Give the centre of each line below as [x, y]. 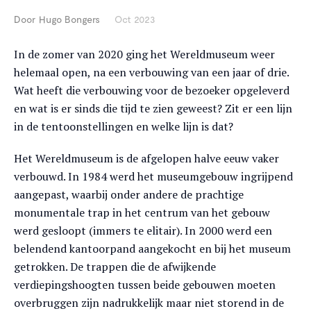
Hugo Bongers [69, 19]
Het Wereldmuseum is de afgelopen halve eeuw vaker [146, 158]
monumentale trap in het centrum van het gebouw [142, 212]
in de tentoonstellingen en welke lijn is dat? [124, 126]
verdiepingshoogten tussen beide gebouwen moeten [145, 285]
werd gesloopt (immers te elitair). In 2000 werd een [143, 230]
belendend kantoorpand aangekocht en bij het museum [152, 249]
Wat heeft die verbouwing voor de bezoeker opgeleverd [152, 90]
